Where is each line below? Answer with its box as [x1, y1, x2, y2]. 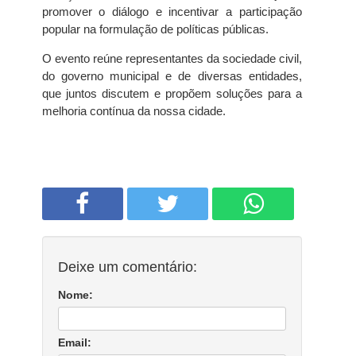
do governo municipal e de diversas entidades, [41, 69, 302, 83]
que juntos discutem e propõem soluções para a [41, 87, 302, 100]
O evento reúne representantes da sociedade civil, [41, 52, 302, 65]
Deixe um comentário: [57, 259, 197, 275]
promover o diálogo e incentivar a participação [41, 5, 302, 18]
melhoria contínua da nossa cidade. [41, 104, 226, 118]
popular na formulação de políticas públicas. [41, 22, 269, 36]
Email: [57, 336, 91, 349]
